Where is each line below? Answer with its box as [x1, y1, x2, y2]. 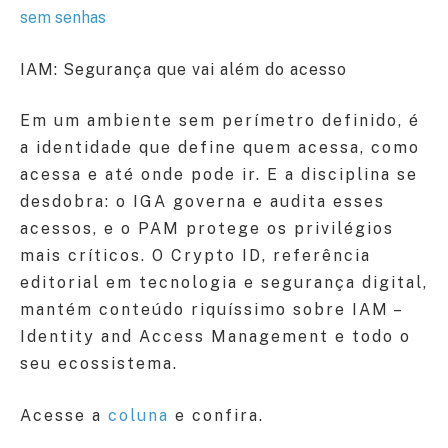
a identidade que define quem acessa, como [20, 138, 420, 158]
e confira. [169, 406, 264, 425]
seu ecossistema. [20, 354, 178, 374]
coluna [108, 406, 169, 425]
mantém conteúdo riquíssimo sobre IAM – [20, 300, 401, 320]
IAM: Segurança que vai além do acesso [20, 59, 347, 79]
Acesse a [20, 406, 108, 425]
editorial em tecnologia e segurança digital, [20, 273, 428, 293]
